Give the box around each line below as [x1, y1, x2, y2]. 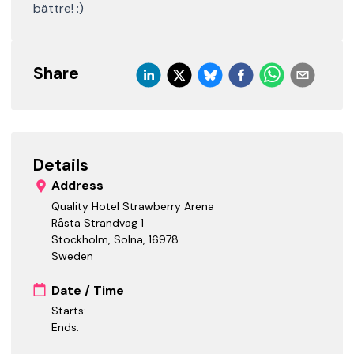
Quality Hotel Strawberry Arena [51, 198, 215, 213]
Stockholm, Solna [51, 232, 144, 247]
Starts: [51, 303, 87, 318]
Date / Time [51, 281, 125, 299]
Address [51, 177, 104, 194]
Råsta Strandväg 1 [51, 215, 145, 230]
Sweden [51, 248, 94, 263]
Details [33, 154, 88, 176]
